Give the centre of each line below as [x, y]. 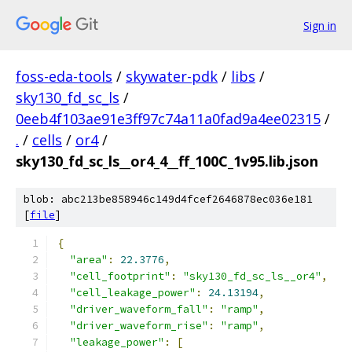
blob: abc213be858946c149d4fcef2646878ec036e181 [168, 199]
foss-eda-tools [64, 76]
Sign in [320, 25]
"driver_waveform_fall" [139, 309]
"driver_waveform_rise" [139, 326]
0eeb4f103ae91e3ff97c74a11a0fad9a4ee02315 [168, 119]
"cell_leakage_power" [133, 293]
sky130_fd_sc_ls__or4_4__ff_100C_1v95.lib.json [167, 161]
